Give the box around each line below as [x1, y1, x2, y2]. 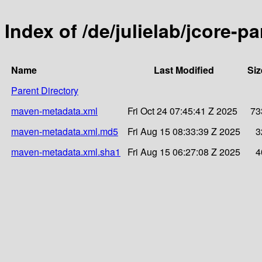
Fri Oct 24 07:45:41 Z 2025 [127, 104, 237, 118]
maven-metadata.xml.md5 [11, 124, 118, 138]
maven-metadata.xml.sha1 [11, 144, 120, 158]
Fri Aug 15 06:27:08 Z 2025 [127, 144, 240, 158]
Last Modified [154, 63, 214, 77]
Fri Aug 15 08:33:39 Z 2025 [127, 124, 240, 138]
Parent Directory [11, 83, 78, 97]
